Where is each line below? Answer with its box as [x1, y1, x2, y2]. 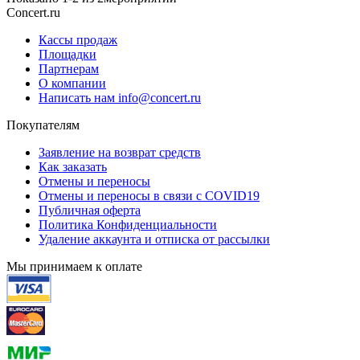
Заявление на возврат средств [39, 145, 201, 159]
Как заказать [39, 159, 107, 174]
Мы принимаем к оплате [6, 259, 142, 273]
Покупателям [6, 117, 80, 132]
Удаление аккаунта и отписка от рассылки [39, 231, 270, 246]
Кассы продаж [39, 32, 117, 47]
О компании [39, 76, 106, 90]
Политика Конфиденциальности [39, 217, 217, 231]
